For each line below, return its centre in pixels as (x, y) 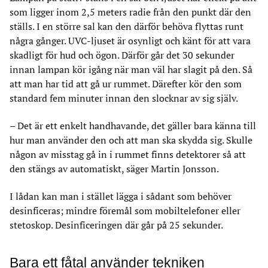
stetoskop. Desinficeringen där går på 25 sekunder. (116, 225)
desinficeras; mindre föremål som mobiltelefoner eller (125, 211)
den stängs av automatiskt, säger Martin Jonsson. (114, 169)
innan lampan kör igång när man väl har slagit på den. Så (131, 69)
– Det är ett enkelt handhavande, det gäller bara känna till (133, 126)
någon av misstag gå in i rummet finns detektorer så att (128, 154)
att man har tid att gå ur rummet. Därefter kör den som (126, 84)
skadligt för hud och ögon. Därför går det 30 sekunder (122, 55)
